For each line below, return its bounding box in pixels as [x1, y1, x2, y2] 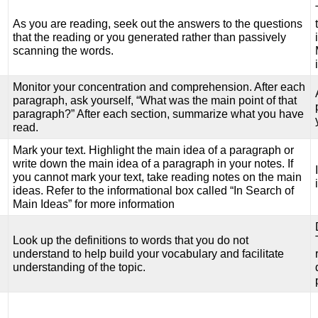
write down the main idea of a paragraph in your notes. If [13, 158, 294, 170]
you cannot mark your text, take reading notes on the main [13, 171, 302, 184]
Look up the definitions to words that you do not [13, 234, 249, 247]
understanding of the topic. [13, 261, 146, 274]
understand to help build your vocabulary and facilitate [13, 248, 285, 261]
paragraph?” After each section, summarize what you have [13, 108, 305, 121]
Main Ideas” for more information [13, 198, 175, 211]
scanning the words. [13, 45, 114, 57]
